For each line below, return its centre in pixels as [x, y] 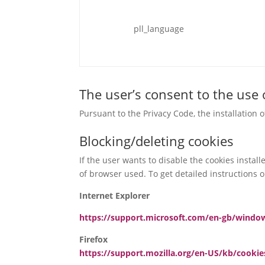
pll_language [159, 29]
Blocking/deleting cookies [157, 141]
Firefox [94, 240]
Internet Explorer [115, 196]
